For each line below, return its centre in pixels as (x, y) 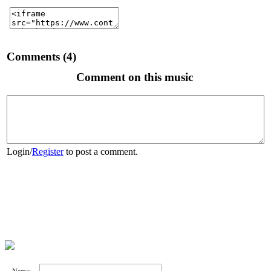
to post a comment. (101, 152)
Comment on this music (135, 77)
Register (48, 152)
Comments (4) (41, 56)
